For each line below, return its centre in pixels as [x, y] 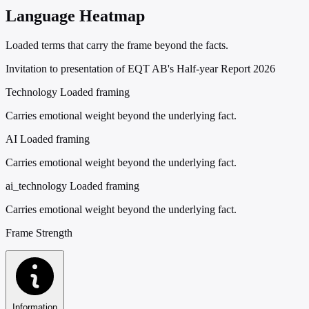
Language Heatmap [75, 16]
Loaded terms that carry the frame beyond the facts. [117, 45]
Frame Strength [39, 232]
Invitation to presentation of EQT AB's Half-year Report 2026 [140, 68]
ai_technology [36, 186]
